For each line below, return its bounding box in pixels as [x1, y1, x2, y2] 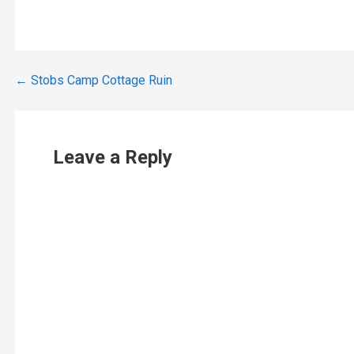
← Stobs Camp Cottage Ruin [14, 72, 172, 88]
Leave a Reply [52, 146, 172, 169]
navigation [13, 105, 134, 136]
